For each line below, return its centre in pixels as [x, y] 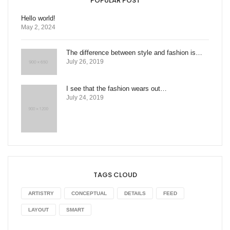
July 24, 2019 [85, 98]
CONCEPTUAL [89, 193]
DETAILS [135, 193]
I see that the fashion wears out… [117, 89]
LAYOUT [39, 210]
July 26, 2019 [85, 62]
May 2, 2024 [38, 27]
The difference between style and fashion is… [134, 53]
